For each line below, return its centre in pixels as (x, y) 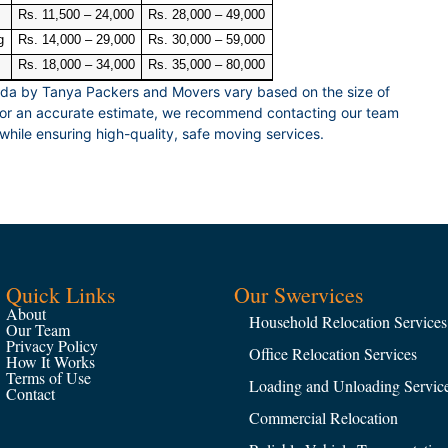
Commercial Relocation (323, 418)
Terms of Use (48, 378)
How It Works (50, 362)
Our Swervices (299, 295)
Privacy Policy (52, 346)
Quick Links (61, 295)
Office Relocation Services (333, 354)
